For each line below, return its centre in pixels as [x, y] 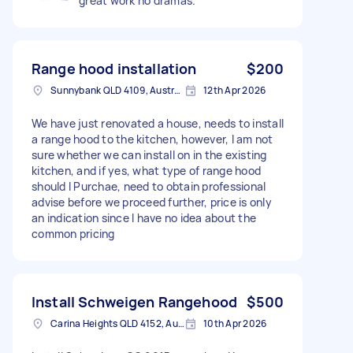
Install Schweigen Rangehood [135, 301]
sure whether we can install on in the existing [149, 154]
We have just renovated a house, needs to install [158, 123]
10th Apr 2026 [235, 323]
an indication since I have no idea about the [144, 217]
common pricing [73, 233]
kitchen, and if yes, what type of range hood [146, 170]
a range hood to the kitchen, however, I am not [152, 139]
